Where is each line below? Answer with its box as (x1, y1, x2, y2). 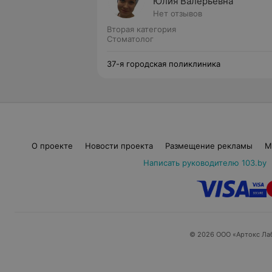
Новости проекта (84, 141, 153, 151)
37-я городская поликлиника (107, 59, 220, 69)
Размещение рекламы (165, 141, 253, 151)
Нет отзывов (153, 8, 202, 18)
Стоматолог (107, 34, 154, 44)
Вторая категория (107, 24, 176, 34)
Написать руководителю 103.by (143, 158, 267, 168)
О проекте (31, 141, 73, 151)
